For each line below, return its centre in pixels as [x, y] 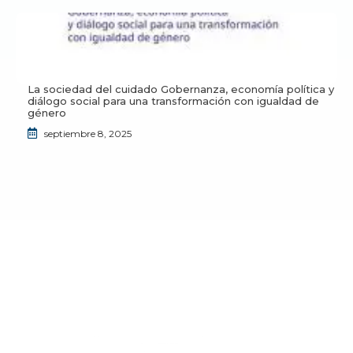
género [47, 112]
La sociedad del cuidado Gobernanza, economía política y [181, 89]
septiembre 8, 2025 [88, 133]
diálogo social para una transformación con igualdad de [173, 100]
